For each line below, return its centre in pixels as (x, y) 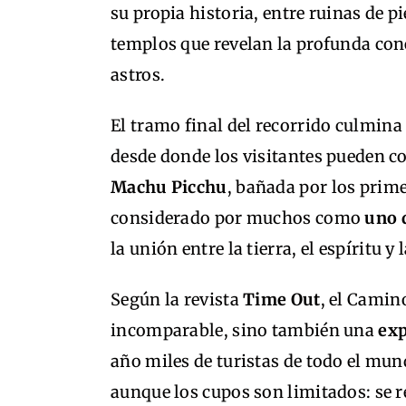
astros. (138, 74)
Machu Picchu (169, 187)
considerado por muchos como (238, 217)
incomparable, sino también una (245, 330)
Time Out (282, 299)
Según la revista (177, 299)
